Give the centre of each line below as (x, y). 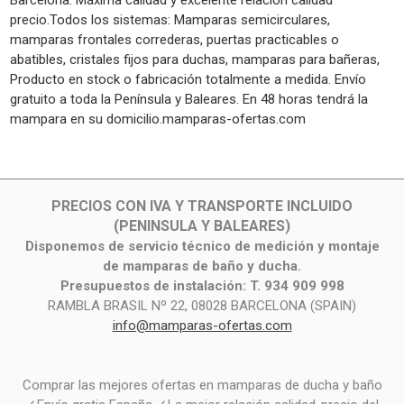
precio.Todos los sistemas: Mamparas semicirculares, (170, 19)
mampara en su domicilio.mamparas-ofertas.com (158, 119)
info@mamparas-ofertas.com (202, 326)
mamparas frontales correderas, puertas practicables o (174, 39)
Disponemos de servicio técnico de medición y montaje (202, 247)
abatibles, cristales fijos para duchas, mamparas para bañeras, (195, 59)
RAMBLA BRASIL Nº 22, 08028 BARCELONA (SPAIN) (202, 306)
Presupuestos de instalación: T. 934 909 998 (202, 286)
